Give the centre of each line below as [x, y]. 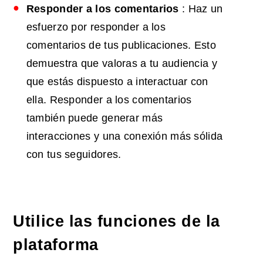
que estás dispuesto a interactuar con [117, 82]
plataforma [56, 245]
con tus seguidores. [74, 155]
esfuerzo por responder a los [96, 27]
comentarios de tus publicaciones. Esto [121, 45]
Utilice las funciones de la [117, 222]
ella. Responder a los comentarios [109, 100]
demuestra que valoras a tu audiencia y [122, 64]
